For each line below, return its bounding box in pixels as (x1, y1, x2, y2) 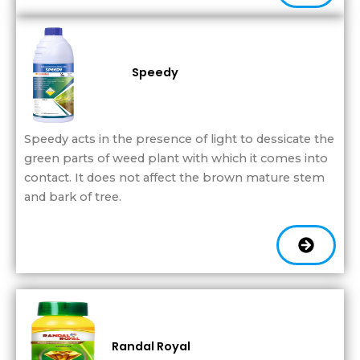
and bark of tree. (24, 189, 121, 204)
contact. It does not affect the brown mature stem (24, 170, 325, 185)
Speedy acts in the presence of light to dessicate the (24, 131, 334, 146)
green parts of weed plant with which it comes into (24, 150, 328, 166)
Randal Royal (112, 338, 190, 355)
